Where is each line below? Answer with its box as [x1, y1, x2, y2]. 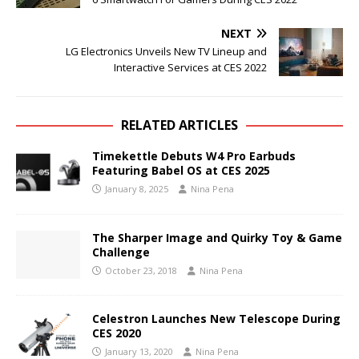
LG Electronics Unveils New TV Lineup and [66, 44, 267, 59]
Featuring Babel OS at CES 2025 [92, 163, 270, 179]
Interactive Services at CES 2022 [114, 60, 267, 75]
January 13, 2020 [105, 345, 173, 357]
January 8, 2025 [105, 183, 168, 196]
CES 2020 [92, 325, 141, 341]
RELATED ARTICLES [121, 116, 238, 135]
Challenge [92, 244, 150, 260]
